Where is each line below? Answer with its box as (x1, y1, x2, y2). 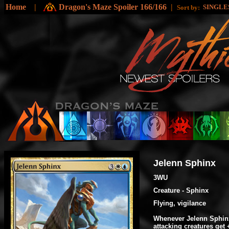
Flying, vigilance (153, 199, 206, 207)
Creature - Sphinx (153, 187, 209, 194)
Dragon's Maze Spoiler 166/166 (59, 3, 167, 11)
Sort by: (177, 4, 203, 11)
